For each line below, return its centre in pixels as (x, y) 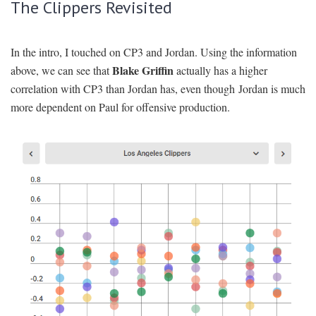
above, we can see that (61, 71)
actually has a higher (220, 71)
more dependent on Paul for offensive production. (120, 107)
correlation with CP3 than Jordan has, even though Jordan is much (158, 89)
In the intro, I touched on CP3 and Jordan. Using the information (154, 52)
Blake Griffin (143, 71)
